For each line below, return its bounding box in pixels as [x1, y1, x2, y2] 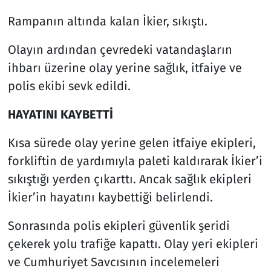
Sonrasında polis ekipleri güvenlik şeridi [7, 218, 230, 233]
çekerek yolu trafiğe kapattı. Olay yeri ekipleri [7, 236, 258, 251]
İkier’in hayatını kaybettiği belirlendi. [7, 189, 213, 204]
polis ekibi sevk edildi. [7, 78, 131, 93]
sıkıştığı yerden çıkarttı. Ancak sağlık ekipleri [7, 171, 252, 186]
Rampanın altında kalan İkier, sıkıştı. [7, 13, 207, 28]
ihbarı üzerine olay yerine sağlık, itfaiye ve [7, 60, 242, 75]
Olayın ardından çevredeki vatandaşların [7, 42, 232, 57]
